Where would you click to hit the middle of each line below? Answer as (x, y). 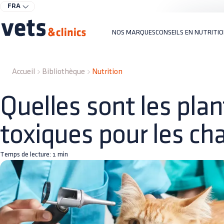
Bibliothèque (63, 72)
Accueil (23, 72)
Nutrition (107, 72)
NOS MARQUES (134, 32)
